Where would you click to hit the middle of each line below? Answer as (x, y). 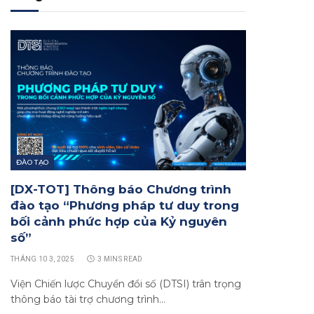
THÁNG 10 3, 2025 (42, 259)
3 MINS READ (120, 259)
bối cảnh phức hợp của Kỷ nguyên (119, 221)
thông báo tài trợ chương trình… (88, 299)
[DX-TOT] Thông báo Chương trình (121, 189)
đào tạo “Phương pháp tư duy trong (125, 205)
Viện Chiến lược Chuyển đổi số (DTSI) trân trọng (126, 284)
